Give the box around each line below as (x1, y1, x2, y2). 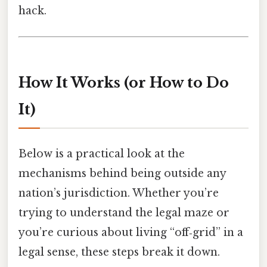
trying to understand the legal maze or (18, 206, 229, 220)
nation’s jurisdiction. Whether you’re (18, 187, 219, 200)
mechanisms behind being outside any (18, 167, 226, 181)
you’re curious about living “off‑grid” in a (18, 226, 243, 240)
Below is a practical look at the (18, 147, 185, 161)
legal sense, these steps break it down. (18, 246, 220, 259)
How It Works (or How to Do (18, 73, 229, 91)
